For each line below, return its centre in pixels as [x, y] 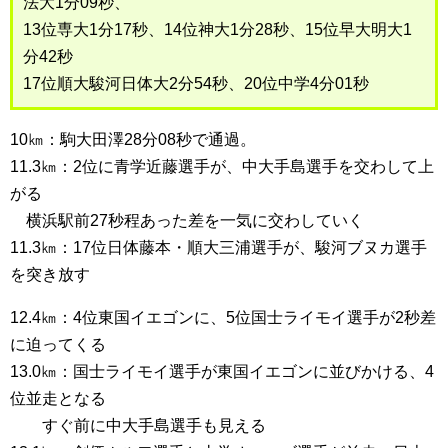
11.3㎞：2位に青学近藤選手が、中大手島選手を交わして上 [222, 166]
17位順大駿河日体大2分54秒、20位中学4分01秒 [196, 83]
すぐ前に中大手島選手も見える [138, 425]
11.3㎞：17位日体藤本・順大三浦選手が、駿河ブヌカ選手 [218, 247]
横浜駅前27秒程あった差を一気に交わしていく [187, 220]
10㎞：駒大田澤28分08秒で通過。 [133, 139]
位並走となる [58, 398]
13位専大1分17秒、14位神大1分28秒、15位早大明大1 [217, 29]
